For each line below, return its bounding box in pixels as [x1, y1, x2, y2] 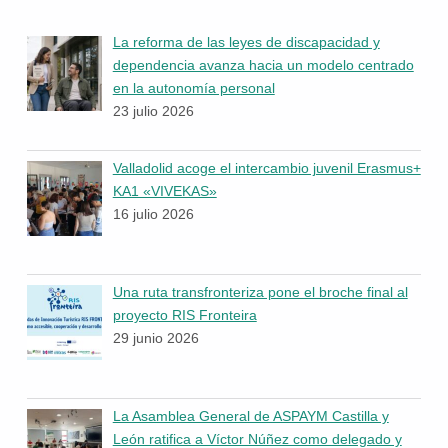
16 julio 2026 [112, 205, 194, 222]
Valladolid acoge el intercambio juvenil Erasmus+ [112, 159, 421, 176]
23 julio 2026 [112, 103, 194, 120]
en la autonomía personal [112, 80, 275, 97]
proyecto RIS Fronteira [112, 306, 257, 323]
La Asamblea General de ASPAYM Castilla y [112, 407, 389, 424]
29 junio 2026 [112, 329, 199, 346]
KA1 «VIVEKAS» [112, 182, 217, 199]
